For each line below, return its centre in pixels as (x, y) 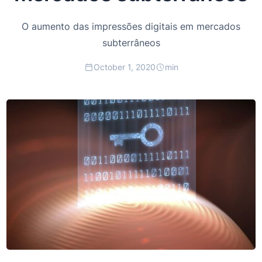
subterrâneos (131, 42)
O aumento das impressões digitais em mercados (131, 26)
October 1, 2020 (124, 67)
